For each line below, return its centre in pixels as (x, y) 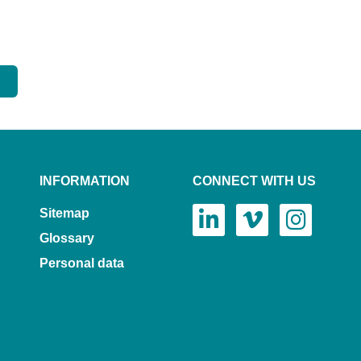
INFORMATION (85, 181)
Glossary (67, 239)
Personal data (82, 263)
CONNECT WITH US (254, 181)
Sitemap (64, 214)
